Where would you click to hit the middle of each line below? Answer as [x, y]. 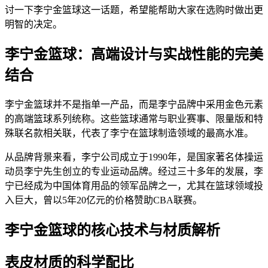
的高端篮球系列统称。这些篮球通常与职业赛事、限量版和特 [134, 118]
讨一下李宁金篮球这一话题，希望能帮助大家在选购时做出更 [134, 10]
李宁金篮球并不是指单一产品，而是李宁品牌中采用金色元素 [134, 104]
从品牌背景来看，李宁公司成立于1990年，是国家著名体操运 [134, 157]
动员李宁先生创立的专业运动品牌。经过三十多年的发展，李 [134, 171]
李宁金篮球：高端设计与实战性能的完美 [134, 54]
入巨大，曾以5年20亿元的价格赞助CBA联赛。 [103, 200]
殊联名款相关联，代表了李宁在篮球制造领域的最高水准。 [129, 133]
